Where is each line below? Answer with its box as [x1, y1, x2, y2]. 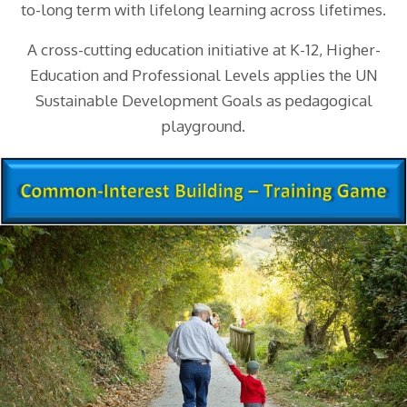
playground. [162, 115, 245, 135]
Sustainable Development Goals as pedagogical [35, 90, 372, 110]
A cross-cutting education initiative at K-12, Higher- [26, 39, 381, 59]
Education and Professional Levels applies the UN [29, 65, 378, 84]
